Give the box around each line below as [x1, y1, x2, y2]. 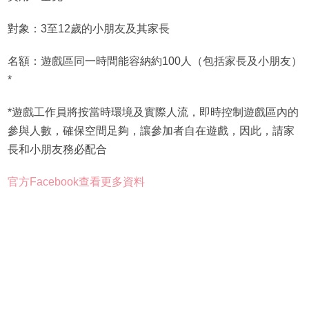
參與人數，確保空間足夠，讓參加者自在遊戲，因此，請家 [7, 125, 295, 137]
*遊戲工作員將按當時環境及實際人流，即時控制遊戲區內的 [7, 106, 299, 119]
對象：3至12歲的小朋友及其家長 [7, 23, 170, 35]
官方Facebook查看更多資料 [7, 176, 145, 188]
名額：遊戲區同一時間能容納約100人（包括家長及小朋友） [7, 55, 302, 68]
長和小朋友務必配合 [7, 143, 107, 156]
